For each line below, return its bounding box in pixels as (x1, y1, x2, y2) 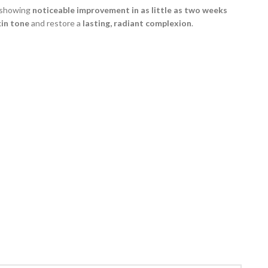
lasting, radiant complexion (83, 18, 191, 29)
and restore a (29, 18, 83, 29)
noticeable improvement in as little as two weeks (32, 5, 227, 16)
